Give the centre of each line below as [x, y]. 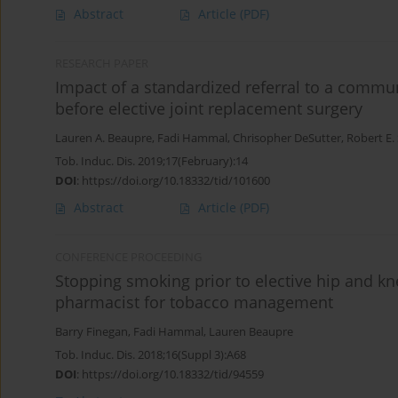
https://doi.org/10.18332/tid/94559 [173, 374]
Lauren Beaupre [251, 332]
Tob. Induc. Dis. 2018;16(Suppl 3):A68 [151, 355]
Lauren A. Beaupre [103, 139]
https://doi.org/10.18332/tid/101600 [176, 181]
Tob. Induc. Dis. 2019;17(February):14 [151, 161]
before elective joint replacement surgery [209, 109]
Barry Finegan [92, 332]
